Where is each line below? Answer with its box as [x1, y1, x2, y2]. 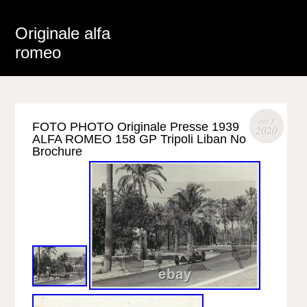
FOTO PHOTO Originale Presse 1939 [32, 120, 240, 134]
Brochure [32, 145, 83, 158]
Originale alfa [15, 24, 111, 42]
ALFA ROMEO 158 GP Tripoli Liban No [32, 132, 247, 146]
